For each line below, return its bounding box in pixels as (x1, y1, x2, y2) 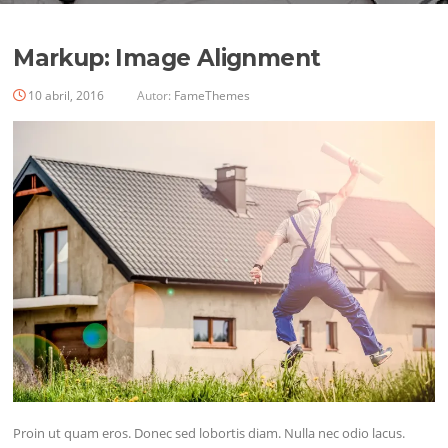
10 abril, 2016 (28, 87, 105, 105)
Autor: (134, 87, 175, 105)
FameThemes (174, 87, 251, 105)
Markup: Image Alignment (13, 44, 321, 73)
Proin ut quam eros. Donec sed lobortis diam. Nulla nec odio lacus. (13, 423, 406, 442)
